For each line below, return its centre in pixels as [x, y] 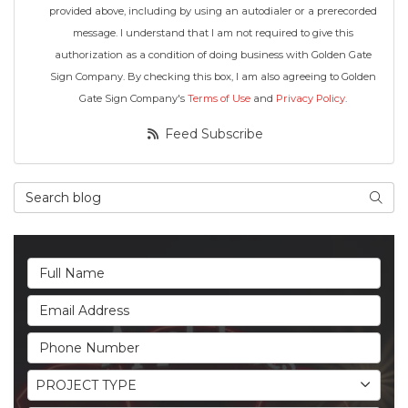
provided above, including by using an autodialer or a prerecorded [213, 11]
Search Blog [57, 191]
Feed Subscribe [212, 134]
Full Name [63, 267]
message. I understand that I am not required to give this [213, 33]
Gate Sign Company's [133, 99]
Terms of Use [219, 99]
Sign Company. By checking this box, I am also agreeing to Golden [213, 77]
